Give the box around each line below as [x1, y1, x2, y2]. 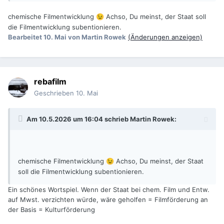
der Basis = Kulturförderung [8, 205, 95, 214]
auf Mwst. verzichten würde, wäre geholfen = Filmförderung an [8, 195, 208, 204]
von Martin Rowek [68, 33, 126, 41]
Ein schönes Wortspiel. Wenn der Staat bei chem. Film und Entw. [8, 185, 209, 194]
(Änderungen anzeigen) [128, 33, 202, 41]
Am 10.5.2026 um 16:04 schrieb [26, 115, 130, 123]
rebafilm [34, 76, 66, 87]
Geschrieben [34, 89, 76, 97]
